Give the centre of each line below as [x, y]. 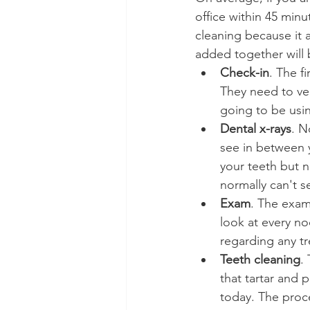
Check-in [245, 73]
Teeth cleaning [260, 260]
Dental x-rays [256, 129]
